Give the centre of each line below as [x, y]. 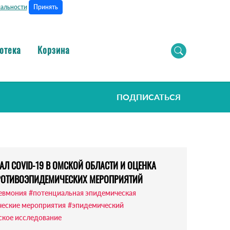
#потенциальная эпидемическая [82, 193]
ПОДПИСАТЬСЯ [149, 97]
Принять [45, 7]
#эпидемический [96, 205]
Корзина [54, 50]
